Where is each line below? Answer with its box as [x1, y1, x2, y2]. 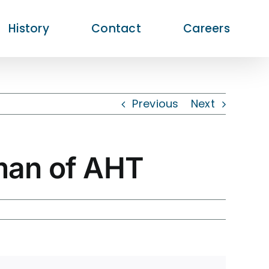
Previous [132, 96, 179, 111]
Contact [91, 20, 141, 37]
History [8, 20, 49, 37]
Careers [183, 20, 230, 37]
